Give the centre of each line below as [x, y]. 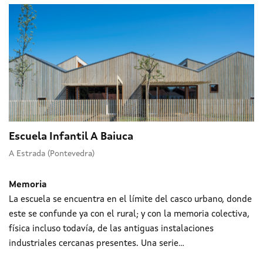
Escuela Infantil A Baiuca [71, 136]
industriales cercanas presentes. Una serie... [97, 244]
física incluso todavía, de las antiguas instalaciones [111, 229]
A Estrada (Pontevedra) [52, 154]
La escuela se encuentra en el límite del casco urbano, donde [130, 200]
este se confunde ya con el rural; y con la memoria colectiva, [129, 214]
